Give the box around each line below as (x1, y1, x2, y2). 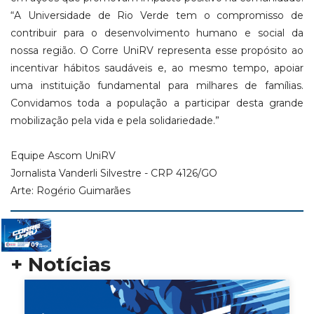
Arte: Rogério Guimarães (11, 184, 130, 197)
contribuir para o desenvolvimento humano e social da (11, 26, 303, 39)
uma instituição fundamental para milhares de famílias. (11, 78, 303, 92)
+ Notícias (11, 252, 111, 277)
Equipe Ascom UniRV (11, 149, 116, 162)
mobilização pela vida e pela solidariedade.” (11, 114, 219, 127)
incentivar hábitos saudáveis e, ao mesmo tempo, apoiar (11, 61, 303, 74)
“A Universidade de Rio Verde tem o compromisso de (11, 8, 303, 22)
